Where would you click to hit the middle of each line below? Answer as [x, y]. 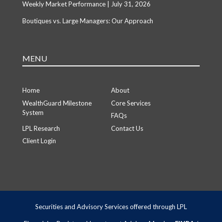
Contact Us [127, 128]
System [33, 112]
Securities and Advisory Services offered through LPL [111, 206]
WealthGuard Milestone [57, 103]
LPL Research [41, 128]
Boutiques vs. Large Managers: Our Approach [87, 21]
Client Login [39, 141]
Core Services [131, 103]
